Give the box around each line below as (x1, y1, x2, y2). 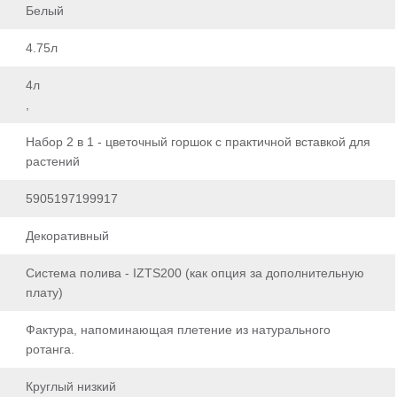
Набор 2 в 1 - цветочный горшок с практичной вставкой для (26, 134, 370, 149)
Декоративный (26, 228, 109, 243)
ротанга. (26, 341, 74, 356)
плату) (26, 284, 63, 300)
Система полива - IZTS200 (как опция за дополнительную (26, 265, 364, 280)
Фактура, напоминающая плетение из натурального (26, 322, 331, 337)
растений (26, 153, 80, 168)
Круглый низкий (26, 378, 116, 393)
